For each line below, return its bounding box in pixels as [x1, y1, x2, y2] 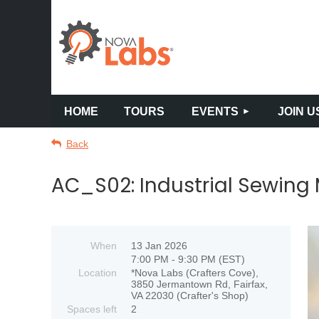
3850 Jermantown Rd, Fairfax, [131, 278, 268, 290]
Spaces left [67, 303, 117, 315]
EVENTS [191, 105, 239, 117]
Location [78, 267, 117, 278]
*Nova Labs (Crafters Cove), [131, 267, 258, 278]
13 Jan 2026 [131, 240, 187, 251]
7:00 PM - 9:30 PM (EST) [131, 253, 245, 265]
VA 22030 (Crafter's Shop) [131, 290, 249, 301]
